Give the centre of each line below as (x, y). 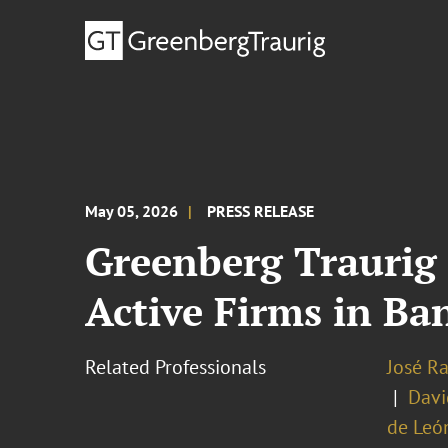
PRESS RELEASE (261, 211)
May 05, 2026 (132, 211)
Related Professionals (176, 367)
